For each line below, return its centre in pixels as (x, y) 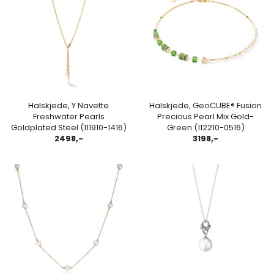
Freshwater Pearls (68, 116)
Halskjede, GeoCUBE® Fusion (206, 105)
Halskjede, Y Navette (68, 105)
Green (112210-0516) (206, 127)
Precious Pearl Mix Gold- (206, 116)
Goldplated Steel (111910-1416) (68, 127)
